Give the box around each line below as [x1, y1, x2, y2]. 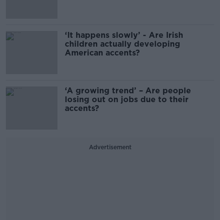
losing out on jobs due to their [65, 94, 189, 104]
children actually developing [65, 39, 180, 49]
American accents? [65, 48, 142, 57]
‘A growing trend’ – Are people [65, 85, 191, 95]
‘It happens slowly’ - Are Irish [65, 30, 183, 40]
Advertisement [88, 143, 132, 151]
